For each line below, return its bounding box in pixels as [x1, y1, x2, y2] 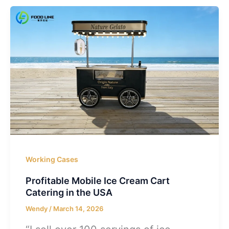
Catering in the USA [25, 187, 112, 198]
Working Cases [25, 155, 78, 164]
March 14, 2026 [53, 204, 103, 213]
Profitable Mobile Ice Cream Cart [25, 175, 170, 187]
